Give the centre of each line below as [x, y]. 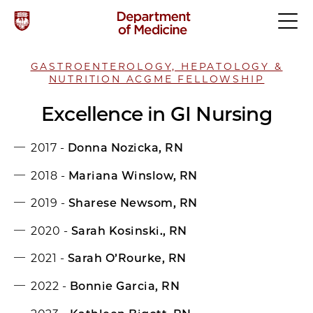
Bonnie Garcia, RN [125, 286]
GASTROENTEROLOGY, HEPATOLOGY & [156, 66]
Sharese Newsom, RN [133, 203]
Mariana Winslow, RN [133, 175]
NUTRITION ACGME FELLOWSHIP [156, 79]
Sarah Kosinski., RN [129, 231]
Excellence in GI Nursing [156, 114]
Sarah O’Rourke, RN [127, 258]
